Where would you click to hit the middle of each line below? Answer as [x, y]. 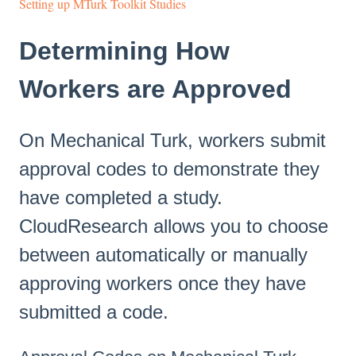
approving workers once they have [163, 283]
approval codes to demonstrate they [169, 168]
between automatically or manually [163, 254]
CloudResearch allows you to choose [174, 226]
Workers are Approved [155, 89]
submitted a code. [94, 311]
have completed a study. [121, 197]
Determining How [124, 51]
